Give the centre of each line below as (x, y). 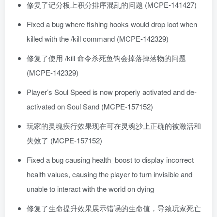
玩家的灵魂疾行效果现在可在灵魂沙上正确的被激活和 (114, 126)
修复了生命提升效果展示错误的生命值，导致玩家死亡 (114, 208)
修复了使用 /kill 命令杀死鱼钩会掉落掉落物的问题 (106, 58)
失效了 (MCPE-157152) (64, 140)
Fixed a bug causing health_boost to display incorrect (110, 160)
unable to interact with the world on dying (90, 189)
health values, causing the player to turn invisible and (109, 174)
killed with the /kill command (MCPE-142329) (98, 39)
